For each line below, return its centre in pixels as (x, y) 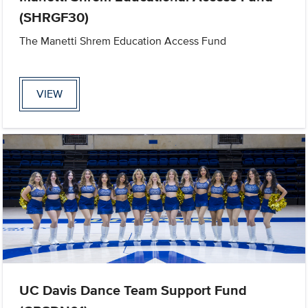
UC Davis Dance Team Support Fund (133, 290)
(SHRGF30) (54, 17)
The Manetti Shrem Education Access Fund (123, 41)
